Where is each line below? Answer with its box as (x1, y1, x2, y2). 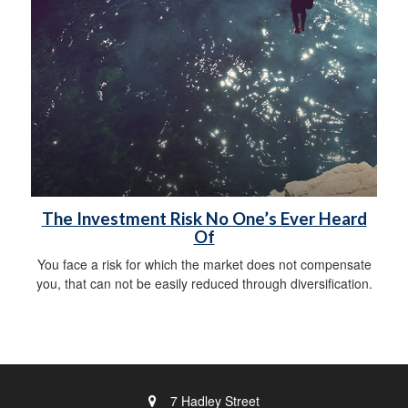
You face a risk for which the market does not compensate (36, 254, 372, 273)
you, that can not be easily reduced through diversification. (36, 273, 372, 292)
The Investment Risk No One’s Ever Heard (41, 208, 367, 229)
